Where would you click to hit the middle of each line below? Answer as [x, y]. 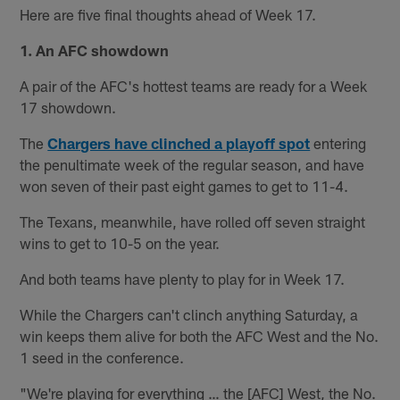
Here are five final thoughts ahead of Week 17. [168, 14]
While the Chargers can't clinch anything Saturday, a [189, 314]
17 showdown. [68, 107]
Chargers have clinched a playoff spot [179, 142]
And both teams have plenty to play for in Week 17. [183, 278]
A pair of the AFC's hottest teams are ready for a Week [194, 85]
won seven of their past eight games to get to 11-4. [184, 185]
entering [338, 142]
